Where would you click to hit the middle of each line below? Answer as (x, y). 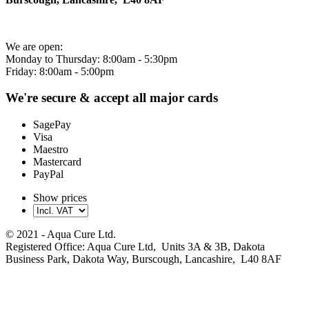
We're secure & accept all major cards (112, 98)
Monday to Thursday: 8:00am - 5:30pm (91, 59)
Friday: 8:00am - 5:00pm (60, 71)
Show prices (60, 198)
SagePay (52, 125)
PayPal (48, 175)
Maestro (51, 150)
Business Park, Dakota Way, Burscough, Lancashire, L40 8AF (143, 259)
